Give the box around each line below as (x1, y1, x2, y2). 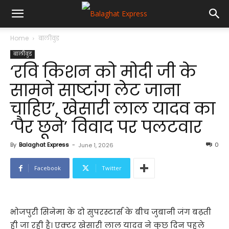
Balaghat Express (19, 141, 69, 149)
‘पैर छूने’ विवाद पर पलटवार (10, 116, 202, 139)
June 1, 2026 (78, 141, 113, 149)
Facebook (34, 164, 61, 172)
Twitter (102, 164, 122, 172)
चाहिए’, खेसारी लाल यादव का (10, 97, 215, 120)
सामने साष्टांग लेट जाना (10, 79, 180, 102)
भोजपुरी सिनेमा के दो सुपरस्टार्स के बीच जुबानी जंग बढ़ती (10, 207, 211, 217)
